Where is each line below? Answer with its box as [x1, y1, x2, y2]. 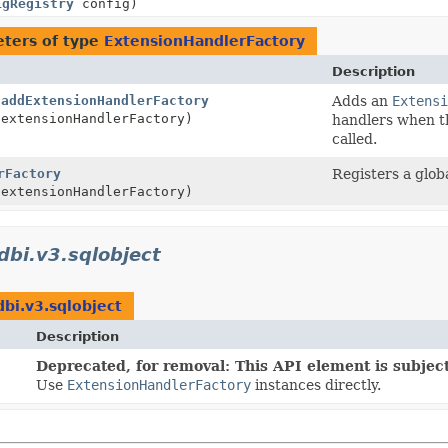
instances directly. [251, 376, 382, 393]
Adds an [332, 92, 392, 109]
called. [332, 130, 377, 147]
